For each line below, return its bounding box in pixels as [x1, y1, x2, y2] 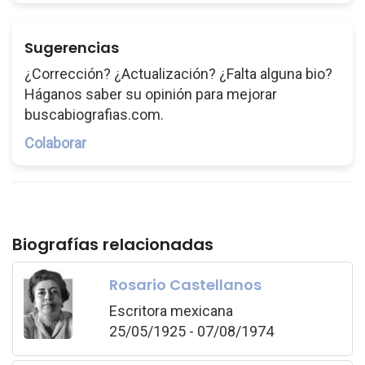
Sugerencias [24, 37, 119, 58]
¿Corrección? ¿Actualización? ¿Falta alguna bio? [24, 65, 332, 82]
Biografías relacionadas [12, 233, 213, 256]
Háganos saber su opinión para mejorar [24, 86, 277, 103]
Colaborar [24, 134, 86, 152]
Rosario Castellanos [108, 274, 262, 295]
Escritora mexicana [108, 301, 233, 319]
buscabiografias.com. [24, 106, 164, 123]
